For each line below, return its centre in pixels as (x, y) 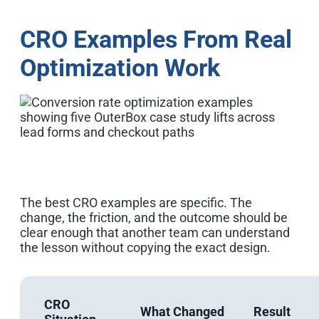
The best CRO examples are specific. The (136, 202)
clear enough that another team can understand (155, 232)
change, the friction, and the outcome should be (154, 217)
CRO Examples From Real (156, 39)
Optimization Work (120, 67)
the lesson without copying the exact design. (145, 247)
